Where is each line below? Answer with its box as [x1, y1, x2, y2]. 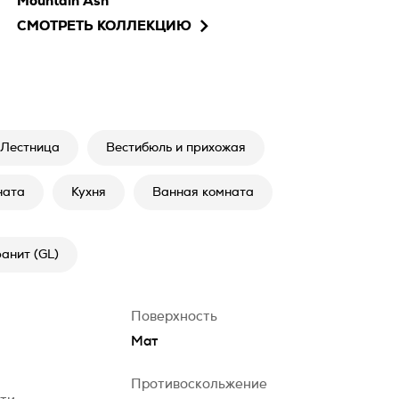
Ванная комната [152, 186, 254, 199]
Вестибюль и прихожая [106, 142, 246, 154]
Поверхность [131, 310, 217, 323]
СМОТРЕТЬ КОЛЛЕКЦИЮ [16, 20, 191, 33]
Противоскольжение [131, 378, 267, 391]
